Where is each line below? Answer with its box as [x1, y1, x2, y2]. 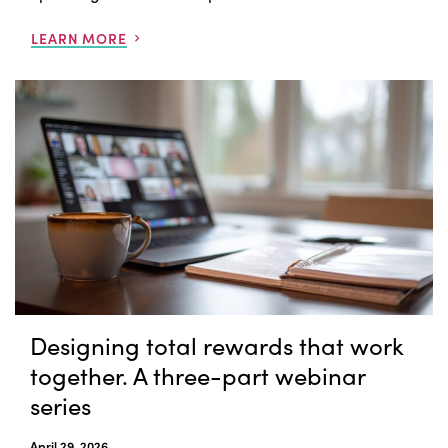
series [30, 388, 91, 423]
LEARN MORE [31, 27, 127, 48]
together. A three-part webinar [30, 358, 365, 393]
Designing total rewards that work [30, 328, 404, 363]
